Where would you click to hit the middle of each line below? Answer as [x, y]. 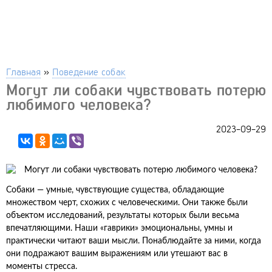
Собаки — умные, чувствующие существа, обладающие [115, 190]
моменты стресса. [42, 267]
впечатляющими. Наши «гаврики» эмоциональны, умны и [119, 228]
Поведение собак [89, 71]
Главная [23, 71]
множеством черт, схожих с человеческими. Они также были [127, 203]
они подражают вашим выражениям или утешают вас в [117, 254]
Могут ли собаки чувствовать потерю [136, 90]
